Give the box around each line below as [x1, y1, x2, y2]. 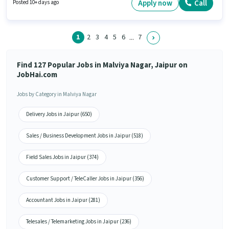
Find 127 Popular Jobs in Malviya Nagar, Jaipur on [17, 60, 188, 71]
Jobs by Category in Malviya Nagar [17, 90, 97, 99]
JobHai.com [17, 70, 57, 81]
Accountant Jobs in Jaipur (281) [26, 196, 100, 204]
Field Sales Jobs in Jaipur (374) [26, 153, 99, 162]
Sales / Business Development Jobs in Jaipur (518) [26, 132, 143, 140]
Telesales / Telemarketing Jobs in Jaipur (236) [26, 218, 131, 226]
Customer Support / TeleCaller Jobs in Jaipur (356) [26, 175, 144, 183]
